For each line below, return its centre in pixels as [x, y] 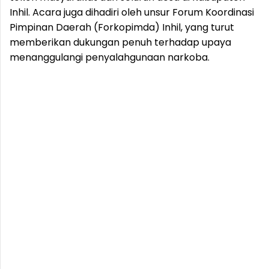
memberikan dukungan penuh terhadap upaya [120, 42]
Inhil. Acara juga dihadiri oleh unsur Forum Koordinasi [132, 12]
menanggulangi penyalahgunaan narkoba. [110, 57]
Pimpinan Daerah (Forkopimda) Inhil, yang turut [122, 27]
